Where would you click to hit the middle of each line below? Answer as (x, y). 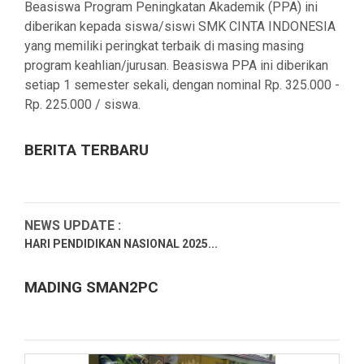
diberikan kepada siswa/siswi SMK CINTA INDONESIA (180, 26)
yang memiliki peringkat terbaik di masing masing (164, 45)
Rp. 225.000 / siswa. (82, 104)
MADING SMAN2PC (91, 287)
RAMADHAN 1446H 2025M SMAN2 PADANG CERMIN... (168, 310)
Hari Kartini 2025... (74, 277)
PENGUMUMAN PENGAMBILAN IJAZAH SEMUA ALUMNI (174, 343)
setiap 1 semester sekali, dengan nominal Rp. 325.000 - (182, 84)
